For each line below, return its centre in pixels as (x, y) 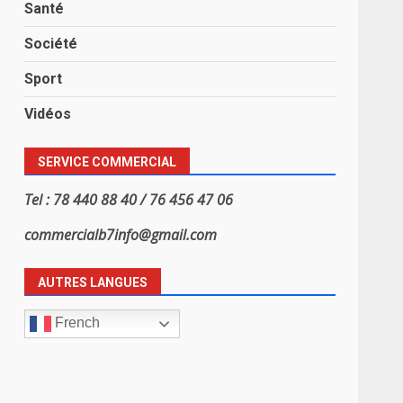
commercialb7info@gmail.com (121, 234)
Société (51, 43)
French (76, 323)
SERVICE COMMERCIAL (107, 161)
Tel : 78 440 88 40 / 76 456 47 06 (129, 199)
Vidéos (48, 113)
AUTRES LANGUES (93, 282)
